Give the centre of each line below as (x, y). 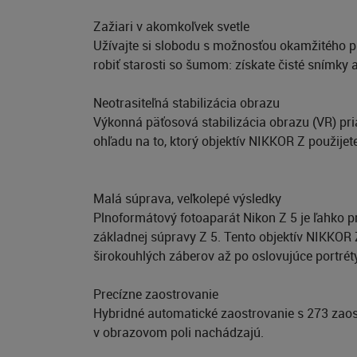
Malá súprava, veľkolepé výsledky (187, 198)
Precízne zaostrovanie (156, 294)
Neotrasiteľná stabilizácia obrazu (186, 103)
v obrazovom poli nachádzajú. (178, 332)
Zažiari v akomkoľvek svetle (171, 26)
